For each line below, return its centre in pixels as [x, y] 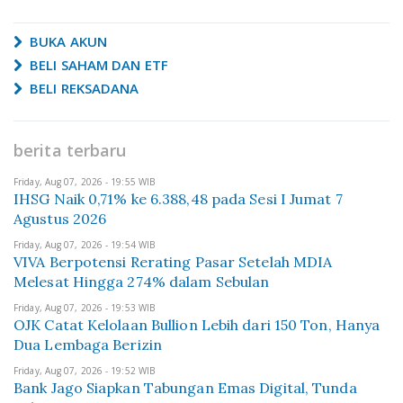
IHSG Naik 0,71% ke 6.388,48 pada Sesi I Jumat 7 [178, 199]
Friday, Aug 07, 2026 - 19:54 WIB [85, 245]
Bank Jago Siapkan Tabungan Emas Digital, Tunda [185, 388]
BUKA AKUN [67, 41]
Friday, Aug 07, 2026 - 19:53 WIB [85, 308]
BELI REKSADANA [83, 88]
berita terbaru [70, 150]
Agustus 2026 [60, 219]
